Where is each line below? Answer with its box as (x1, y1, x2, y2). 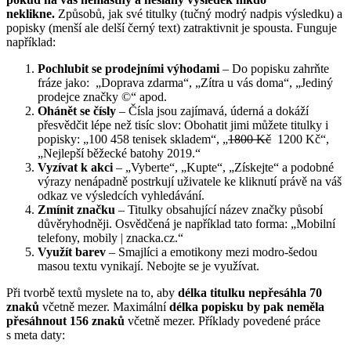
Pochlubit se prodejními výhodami (38, 62, 219, 76)
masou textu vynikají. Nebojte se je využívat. (38, 259, 269, 273)
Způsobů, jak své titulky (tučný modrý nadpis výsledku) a (55, 7, 342, 21)
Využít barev (38, 245, 106, 259)
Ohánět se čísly (38, 104, 116, 118)
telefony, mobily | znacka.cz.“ (38, 231, 183, 245)
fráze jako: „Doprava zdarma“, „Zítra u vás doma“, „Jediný (38, 76, 333, 90)
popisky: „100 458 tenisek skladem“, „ (38, 132, 228, 147)
